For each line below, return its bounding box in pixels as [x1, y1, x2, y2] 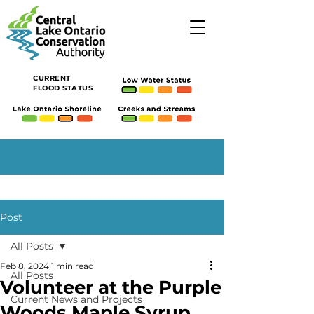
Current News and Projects [11, 293, 142, 306]
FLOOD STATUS [33, 83, 93, 93]
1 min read [51, 261, 94, 271]
